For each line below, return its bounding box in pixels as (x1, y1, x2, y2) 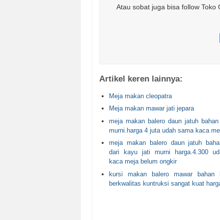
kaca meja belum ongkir (109, 158, 177, 165)
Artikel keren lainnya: (99, 74, 183, 83)
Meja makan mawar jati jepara (109, 105, 194, 112)
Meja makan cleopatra (109, 92, 172, 100)
